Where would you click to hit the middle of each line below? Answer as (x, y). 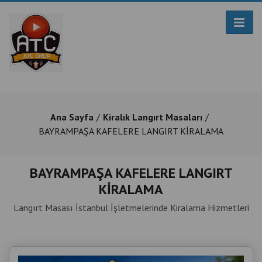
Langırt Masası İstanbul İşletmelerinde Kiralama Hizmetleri (131, 208)
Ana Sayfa (72, 117)
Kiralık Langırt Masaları (153, 117)
